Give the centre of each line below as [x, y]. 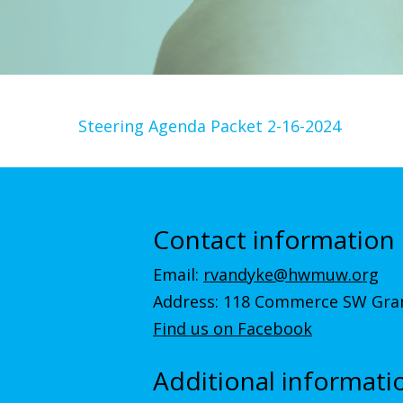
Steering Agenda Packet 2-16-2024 [210, 126]
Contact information [274, 239]
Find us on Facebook [233, 328]
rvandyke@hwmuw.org [291, 274]
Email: [178, 274]
